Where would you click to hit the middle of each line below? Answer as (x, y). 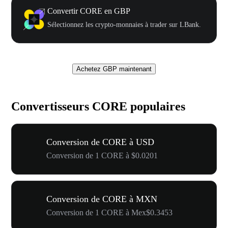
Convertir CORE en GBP (89, 11)
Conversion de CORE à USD (100, 142)
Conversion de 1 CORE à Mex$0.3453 (109, 212)
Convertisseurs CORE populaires (98, 106)
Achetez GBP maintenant (114, 69)
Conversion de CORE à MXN (102, 199)
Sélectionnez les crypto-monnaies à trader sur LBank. (124, 24)
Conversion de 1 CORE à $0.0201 (102, 155)
